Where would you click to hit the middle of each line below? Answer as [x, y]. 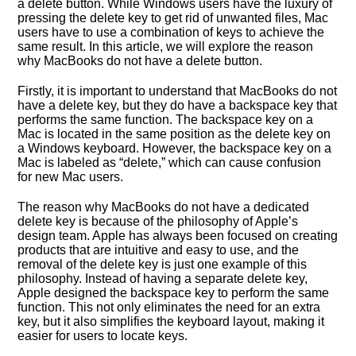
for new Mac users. [71, 177]
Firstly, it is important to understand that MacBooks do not [178, 91]
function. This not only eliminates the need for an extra [169, 307]
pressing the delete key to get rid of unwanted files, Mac [173, 18]
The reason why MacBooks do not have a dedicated [164, 207]
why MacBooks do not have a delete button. [140, 61]
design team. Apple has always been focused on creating [178, 236]
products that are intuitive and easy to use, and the [159, 250]
